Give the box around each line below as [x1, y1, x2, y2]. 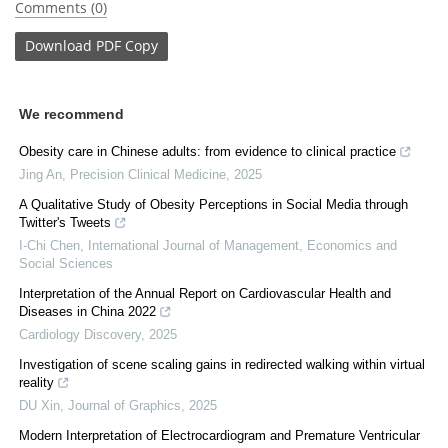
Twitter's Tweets [19, 214, 111, 230]
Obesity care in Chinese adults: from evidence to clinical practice [19, 143, 396, 159]
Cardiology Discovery [19, 326, 141, 342]
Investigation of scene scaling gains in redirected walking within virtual [19, 356, 425, 372]
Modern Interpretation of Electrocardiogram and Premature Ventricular [19, 427, 420, 443]
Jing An [19, 166, 62, 182]
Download [25, 36, 92, 56]
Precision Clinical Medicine [70, 166, 226, 182]
